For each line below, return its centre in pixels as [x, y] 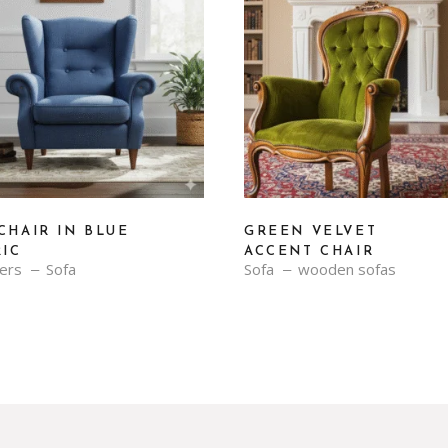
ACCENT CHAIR [309, 251]
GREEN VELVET [311, 231]
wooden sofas [347, 269]
